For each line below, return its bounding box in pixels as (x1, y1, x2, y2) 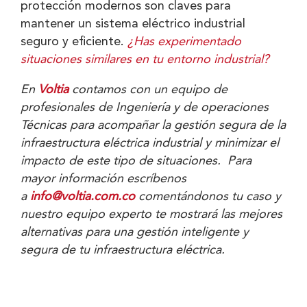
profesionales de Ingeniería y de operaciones (21, 101, 269, 114)
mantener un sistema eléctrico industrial (21, 17, 245, 30)
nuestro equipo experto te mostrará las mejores (21, 208, 282, 221)
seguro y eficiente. (21, 35, 124, 48)
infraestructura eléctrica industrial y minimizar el (21, 136, 279, 149)
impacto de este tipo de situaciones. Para (21, 154, 251, 167)
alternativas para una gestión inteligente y (21, 225, 249, 238)
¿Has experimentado (124, 35, 241, 48)
